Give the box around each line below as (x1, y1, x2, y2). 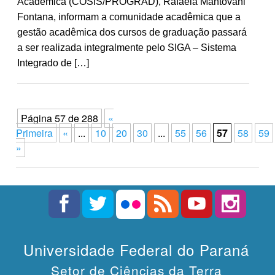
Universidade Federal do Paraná (23, 238, 249, 260)
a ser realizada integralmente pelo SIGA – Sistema (17, 42, 236, 53)
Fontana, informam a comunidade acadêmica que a (17, 11, 241, 22)
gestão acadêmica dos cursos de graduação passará (17, 26, 247, 37)
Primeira (16, 126, 53, 141)
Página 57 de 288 (21, 111, 98, 126)
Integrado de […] (17, 57, 89, 68)
